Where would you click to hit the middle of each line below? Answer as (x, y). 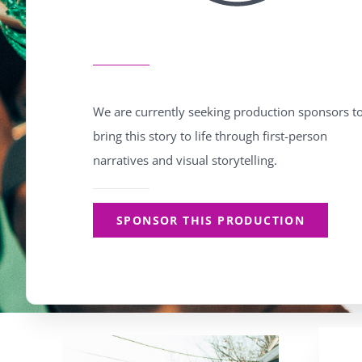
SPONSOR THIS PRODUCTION (210, 220)
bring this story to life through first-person (210, 135)
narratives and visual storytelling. (185, 160)
